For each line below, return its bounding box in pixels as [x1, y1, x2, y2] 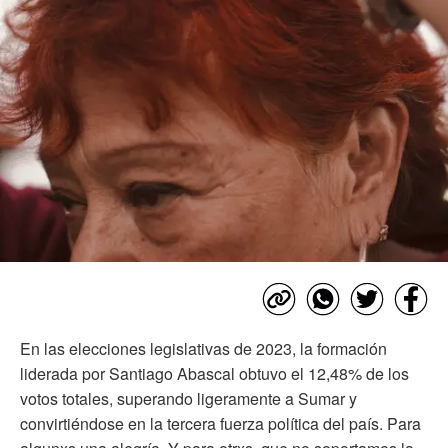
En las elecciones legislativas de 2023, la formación [20, 336, 387, 360]
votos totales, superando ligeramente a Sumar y [20, 386, 357, 410]
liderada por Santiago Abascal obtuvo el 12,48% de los [20, 361, 409, 385]
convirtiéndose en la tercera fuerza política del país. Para [20, 411, 421, 435]
